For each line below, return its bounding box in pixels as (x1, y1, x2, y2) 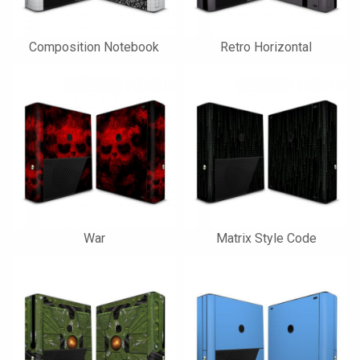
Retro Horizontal (220, 39, 312, 55)
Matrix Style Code (215, 231, 317, 246)
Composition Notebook (29, 39, 159, 55)
